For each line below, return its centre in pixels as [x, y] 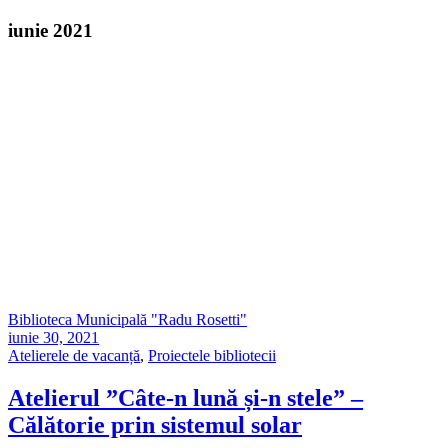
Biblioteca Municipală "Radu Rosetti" [127, 320]
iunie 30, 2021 [53, 338]
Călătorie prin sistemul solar [155, 425]
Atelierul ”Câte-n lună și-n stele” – [185, 398]
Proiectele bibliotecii [212, 356]
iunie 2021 [50, 31]
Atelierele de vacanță [74, 356]
